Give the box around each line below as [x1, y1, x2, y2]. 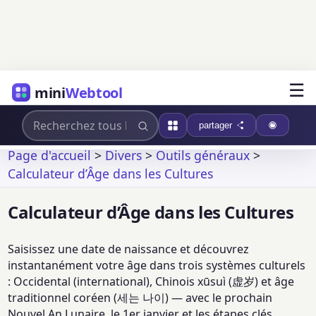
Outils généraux [156, 146, 250, 164]
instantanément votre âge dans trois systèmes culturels [8, 257, 306, 274]
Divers [105, 146, 142, 164]
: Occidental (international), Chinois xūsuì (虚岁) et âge [8, 274, 295, 290]
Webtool [65, 83, 123, 102]
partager [198, 120, 232, 130]
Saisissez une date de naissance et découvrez [8, 241, 250, 257]
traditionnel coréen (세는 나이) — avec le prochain [8, 290, 273, 306]
